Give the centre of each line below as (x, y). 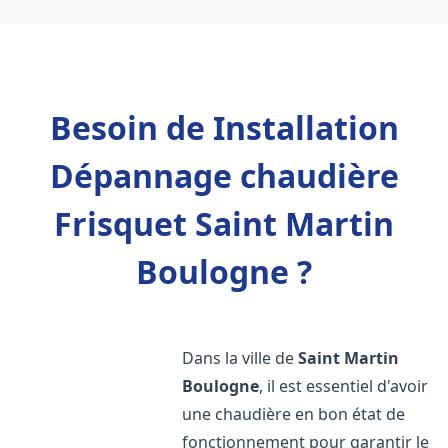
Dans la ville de (240, 358)
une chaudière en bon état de (294, 414)
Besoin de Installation (224, 127)
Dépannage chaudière (224, 175)
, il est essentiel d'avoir (344, 386)
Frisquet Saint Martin (224, 223)
